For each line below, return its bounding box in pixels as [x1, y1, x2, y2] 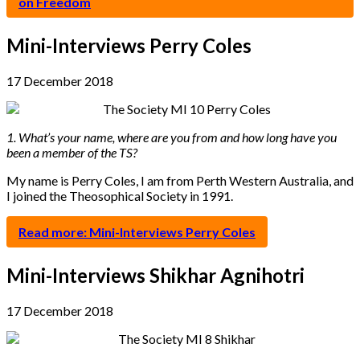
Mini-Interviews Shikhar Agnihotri [6, 263, 305, 287]
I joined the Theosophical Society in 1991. [6, 187, 233, 203]
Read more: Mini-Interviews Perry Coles [18, 223, 256, 239]
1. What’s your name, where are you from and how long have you [6, 129, 337, 145]
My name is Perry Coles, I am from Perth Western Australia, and [6, 172, 354, 188]
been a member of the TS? [6, 144, 137, 160]
